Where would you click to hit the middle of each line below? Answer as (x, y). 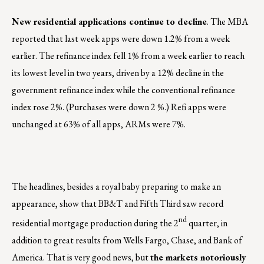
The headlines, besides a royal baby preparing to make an (116, 187)
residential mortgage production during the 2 (95, 223)
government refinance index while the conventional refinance (123, 90)
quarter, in (207, 223)
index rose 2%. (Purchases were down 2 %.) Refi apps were (119, 107)
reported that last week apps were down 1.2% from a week (121, 39)
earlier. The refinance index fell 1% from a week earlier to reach (128, 56)
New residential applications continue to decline (109, 22)
